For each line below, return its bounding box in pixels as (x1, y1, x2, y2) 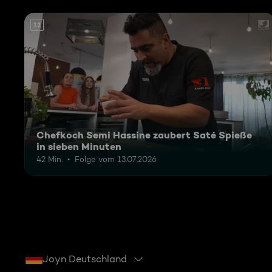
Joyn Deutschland (42, 253, 127, 265)
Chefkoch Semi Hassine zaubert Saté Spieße (36, 128, 252, 141)
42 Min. (36, 154, 63, 164)
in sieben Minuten (36, 140, 121, 152)
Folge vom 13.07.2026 (75, 154, 157, 164)
